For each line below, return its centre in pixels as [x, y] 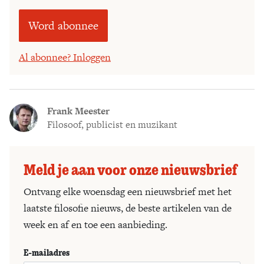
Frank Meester [78, 111]
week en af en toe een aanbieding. [95, 224]
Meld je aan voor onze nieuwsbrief [130, 169]
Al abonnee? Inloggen [65, 57]
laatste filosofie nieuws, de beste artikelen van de [128, 208]
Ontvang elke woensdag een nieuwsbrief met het [128, 191]
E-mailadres [47, 252]
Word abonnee [63, 25]
